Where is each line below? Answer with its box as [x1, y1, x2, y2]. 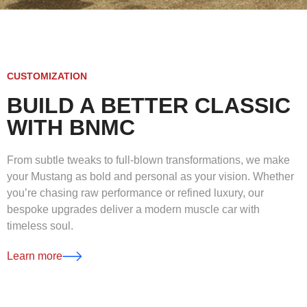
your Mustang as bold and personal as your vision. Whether [7, 170, 294, 182]
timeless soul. [7, 219, 73, 232]
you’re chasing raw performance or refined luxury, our [7, 186, 264, 199]
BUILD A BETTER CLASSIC [7, 93, 291, 118]
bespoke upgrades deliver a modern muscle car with [7, 203, 260, 215]
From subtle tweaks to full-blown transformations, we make [7, 153, 290, 166]
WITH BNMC [7, 114, 135, 140]
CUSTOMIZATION [7, 70, 87, 82]
